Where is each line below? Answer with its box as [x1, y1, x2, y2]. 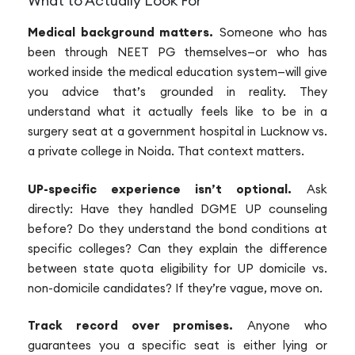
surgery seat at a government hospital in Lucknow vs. [28, 124, 327, 139]
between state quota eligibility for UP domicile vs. [28, 260, 327, 276]
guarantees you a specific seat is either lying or [28, 338, 327, 353]
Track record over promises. [28, 318, 234, 334]
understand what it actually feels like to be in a [28, 104, 327, 120]
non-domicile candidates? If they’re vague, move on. [28, 280, 323, 296]
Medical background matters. [28, 25, 214, 40]
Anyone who [233, 318, 328, 334]
